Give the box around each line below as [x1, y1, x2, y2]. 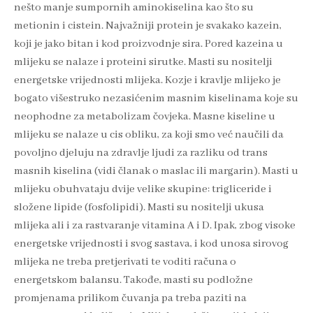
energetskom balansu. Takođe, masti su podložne [14, 272, 253, 287]
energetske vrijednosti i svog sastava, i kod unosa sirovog [14, 236, 289, 251]
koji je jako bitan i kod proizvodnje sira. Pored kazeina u [14, 36, 283, 51]
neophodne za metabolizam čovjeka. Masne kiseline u [14, 109, 275, 124]
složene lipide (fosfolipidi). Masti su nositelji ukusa [14, 200, 264, 214]
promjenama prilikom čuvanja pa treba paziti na [14, 291, 247, 305]
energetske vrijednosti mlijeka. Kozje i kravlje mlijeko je [14, 73, 281, 87]
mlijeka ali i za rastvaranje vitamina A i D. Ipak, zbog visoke [14, 218, 296, 233]
